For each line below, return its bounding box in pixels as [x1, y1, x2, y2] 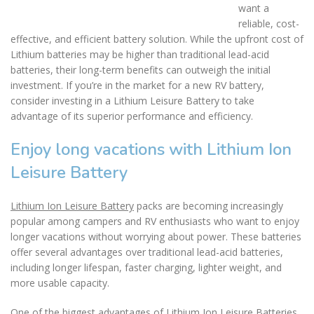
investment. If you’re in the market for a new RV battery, [11, 78, 264, 92]
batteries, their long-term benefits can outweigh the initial [11, 62, 271, 76]
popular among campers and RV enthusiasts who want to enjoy [11, 214, 299, 228]
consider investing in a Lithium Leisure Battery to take [11, 93, 254, 107]
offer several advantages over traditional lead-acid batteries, [11, 245, 283, 259]
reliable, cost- [238, 16, 299, 30]
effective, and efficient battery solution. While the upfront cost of [11, 32, 303, 46]
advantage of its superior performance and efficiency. [11, 109, 253, 123]
